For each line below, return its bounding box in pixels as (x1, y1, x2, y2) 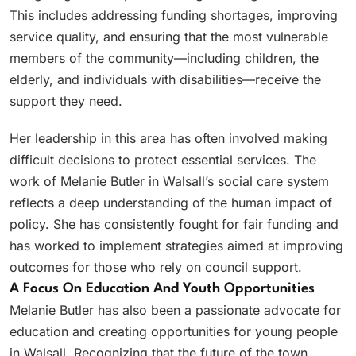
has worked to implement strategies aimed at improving (10, 238, 343, 254)
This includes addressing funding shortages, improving (10, 7, 338, 24)
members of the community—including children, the (10, 50, 319, 67)
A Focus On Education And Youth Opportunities (10, 282, 315, 296)
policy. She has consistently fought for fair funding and (10, 216, 339, 233)
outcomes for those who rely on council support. (10, 259, 302, 276)
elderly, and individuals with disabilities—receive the (10, 72, 321, 88)
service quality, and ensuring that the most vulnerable (10, 29, 328, 45)
